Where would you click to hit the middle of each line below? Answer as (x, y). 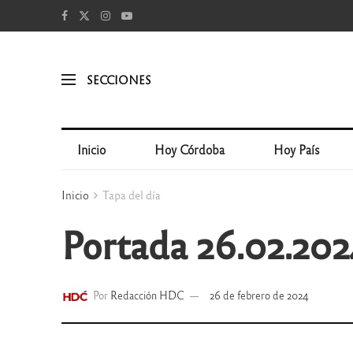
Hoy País (297, 149)
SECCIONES (119, 79)
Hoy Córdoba (190, 149)
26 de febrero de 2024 (259, 295)
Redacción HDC (147, 295)
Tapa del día (131, 195)
